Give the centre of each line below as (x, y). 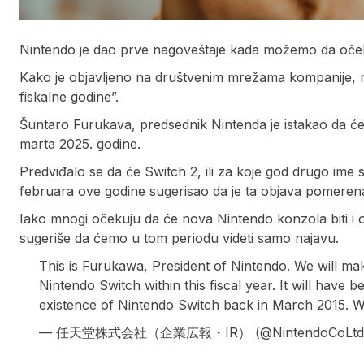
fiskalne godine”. (69, 96)
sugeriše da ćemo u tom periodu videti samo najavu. (179, 238)
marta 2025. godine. (80, 143)
